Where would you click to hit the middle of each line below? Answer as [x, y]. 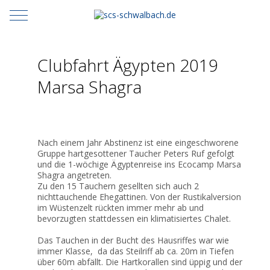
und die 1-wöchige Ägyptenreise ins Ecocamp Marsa [139, 164]
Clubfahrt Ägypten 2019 [128, 65]
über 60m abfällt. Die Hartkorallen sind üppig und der [140, 262]
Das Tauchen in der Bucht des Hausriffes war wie [133, 240]
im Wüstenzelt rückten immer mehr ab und [121, 208]
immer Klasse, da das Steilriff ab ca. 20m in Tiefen [136, 251]
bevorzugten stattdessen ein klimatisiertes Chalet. [134, 218]
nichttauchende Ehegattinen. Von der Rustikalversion [139, 197]
